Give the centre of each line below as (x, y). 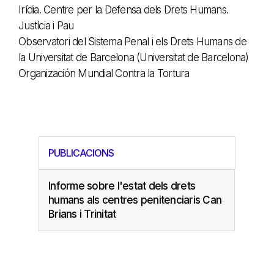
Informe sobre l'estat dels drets (122, 186)
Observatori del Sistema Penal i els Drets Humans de (132, 41)
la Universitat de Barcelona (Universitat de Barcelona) (134, 57)
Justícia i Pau (46, 25)
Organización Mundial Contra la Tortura (104, 73)
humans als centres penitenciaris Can (135, 200)
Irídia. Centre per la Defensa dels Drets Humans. (123, 9)
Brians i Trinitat (82, 214)
